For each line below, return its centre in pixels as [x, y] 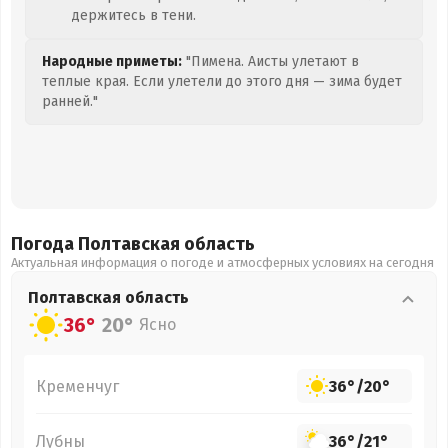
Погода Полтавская [97, 244]
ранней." [70, 101]
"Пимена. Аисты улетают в [270, 61]
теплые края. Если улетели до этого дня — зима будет [222, 81]
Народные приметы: [112, 61]
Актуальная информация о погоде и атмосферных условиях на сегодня [222, 262]
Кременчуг [77, 386]
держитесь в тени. [134, 15]
